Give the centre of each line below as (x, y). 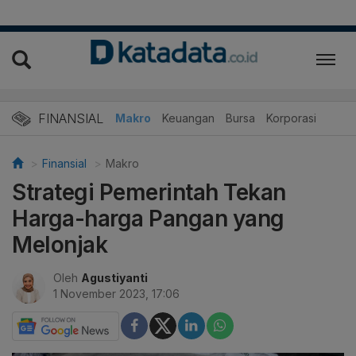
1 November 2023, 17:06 (116, 293)
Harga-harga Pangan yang (148, 218)
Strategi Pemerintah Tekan (149, 192)
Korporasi (291, 118)
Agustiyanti (114, 277)
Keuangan (188, 118)
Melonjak (60, 244)
